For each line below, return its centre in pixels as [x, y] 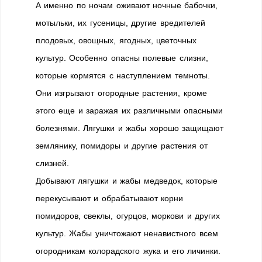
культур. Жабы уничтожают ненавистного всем [127, 233]
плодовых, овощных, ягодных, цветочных [116, 40]
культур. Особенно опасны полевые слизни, [122, 58]
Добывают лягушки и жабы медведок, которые [127, 181]
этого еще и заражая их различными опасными [130, 111]
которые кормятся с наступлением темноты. [123, 75]
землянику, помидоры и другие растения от [122, 146]
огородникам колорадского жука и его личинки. [128, 251]
